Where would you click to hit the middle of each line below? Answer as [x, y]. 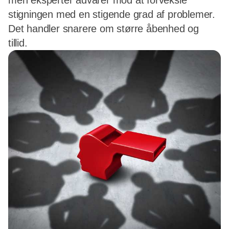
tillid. [18, 43]
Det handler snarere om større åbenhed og [104, 29]
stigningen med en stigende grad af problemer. [112, 14]
